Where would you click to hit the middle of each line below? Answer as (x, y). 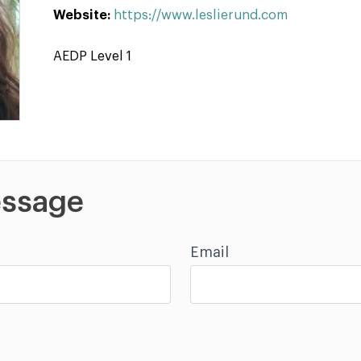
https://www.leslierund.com (201, 15)
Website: (83, 15)
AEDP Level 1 (92, 56)
